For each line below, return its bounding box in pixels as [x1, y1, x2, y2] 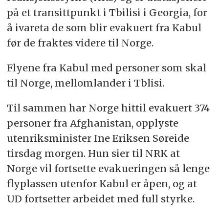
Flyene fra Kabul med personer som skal [6, 62, 206, 74]
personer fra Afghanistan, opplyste [6, 117, 178, 130]
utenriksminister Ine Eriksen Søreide [6, 132, 189, 145]
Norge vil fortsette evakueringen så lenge [6, 162, 210, 175]
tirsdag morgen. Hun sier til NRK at [6, 147, 180, 160]
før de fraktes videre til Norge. [6, 37, 153, 49]
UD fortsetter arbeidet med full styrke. [6, 193, 195, 205]
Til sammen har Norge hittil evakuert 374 [6, 102, 210, 114]
